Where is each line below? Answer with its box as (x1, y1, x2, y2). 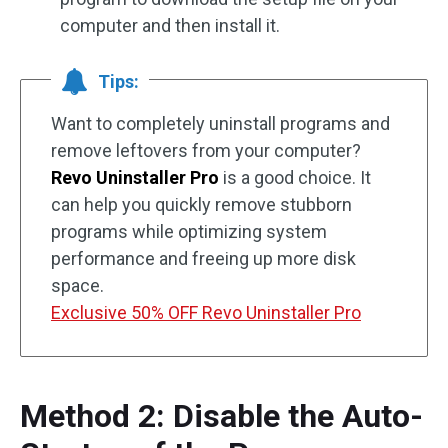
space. (51, 275, 104, 296)
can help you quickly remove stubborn (51, 194, 352, 215)
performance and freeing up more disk (51, 248, 356, 269)
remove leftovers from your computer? (51, 140, 361, 161)
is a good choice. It (219, 167, 371, 188)
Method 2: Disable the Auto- (20, 397, 423, 435)
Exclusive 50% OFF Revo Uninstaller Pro (51, 302, 361, 323)
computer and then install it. (60, 15, 280, 36)
